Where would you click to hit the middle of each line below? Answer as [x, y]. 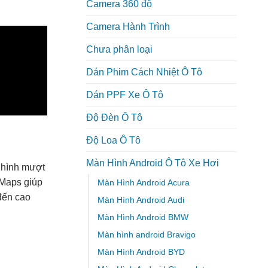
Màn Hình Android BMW [143, 217]
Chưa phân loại [119, 50]
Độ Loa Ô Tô [113, 141]
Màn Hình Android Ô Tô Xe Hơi [152, 163]
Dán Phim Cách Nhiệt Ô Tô [144, 72]
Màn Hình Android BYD [141, 252]
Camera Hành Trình [128, 27]
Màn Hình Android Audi [141, 200]
